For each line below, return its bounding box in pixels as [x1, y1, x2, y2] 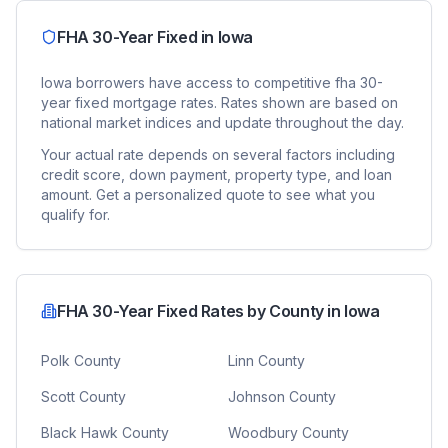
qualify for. [41, 206, 110, 223]
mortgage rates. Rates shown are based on [109, 94, 398, 111]
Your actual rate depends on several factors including [41, 146, 395, 163]
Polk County [41, 352, 121, 369]
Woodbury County [228, 424, 349, 441]
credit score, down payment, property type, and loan [41, 166, 392, 183]
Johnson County [228, 388, 336, 405]
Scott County [41, 388, 126, 405]
